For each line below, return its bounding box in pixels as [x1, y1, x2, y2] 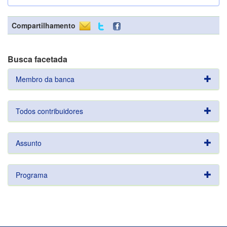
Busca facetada [8, 53, 67, 65]
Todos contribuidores [16, 106, 83, 116]
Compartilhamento [12, 20, 75, 30]
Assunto [16, 138, 42, 148]
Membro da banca [16, 74, 74, 84]
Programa [16, 170, 48, 180]
